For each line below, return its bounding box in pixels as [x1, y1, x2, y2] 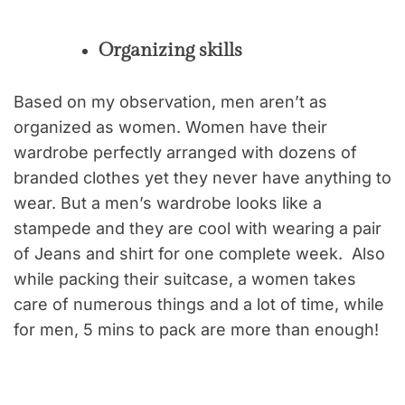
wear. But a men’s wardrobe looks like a [14, 193, 322, 212]
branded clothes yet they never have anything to [14, 167, 391, 187]
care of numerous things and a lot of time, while [14, 294, 384, 314]
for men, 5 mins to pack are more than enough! [14, 319, 379, 339]
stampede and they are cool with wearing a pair [14, 218, 381, 238]
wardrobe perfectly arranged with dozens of [14, 142, 357, 162]
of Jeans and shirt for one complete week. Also [14, 243, 385, 263]
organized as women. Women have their [14, 117, 327, 137]
